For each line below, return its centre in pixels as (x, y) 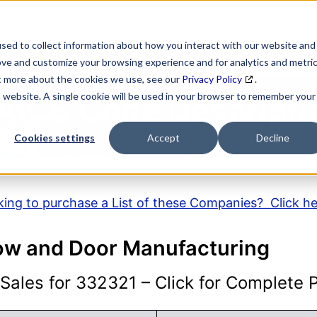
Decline (272, 138)
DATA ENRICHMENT (117, 38)
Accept (163, 138)
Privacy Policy (212, 79)
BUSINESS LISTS (232, 38)
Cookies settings (54, 138)
